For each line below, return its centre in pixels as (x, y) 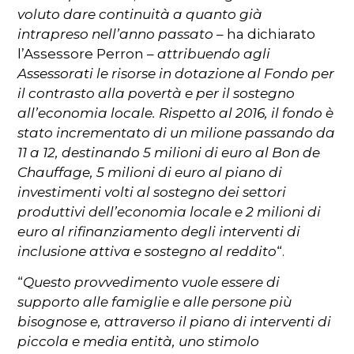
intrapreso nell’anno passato (116, 34)
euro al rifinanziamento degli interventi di (159, 232)
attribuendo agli (214, 54)
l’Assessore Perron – (88, 54)
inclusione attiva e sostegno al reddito (147, 252)
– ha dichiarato (265, 34)
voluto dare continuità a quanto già (140, 15)
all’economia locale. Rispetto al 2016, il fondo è (176, 113)
